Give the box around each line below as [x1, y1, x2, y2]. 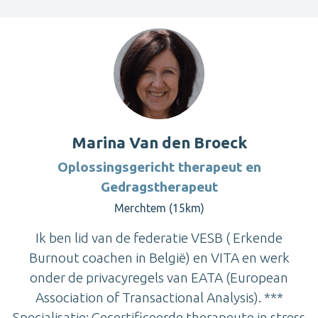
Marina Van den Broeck [71, 133, 247, 151]
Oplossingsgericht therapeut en [57, 158, 261, 175]
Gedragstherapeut [100, 178, 218, 194]
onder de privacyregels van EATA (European [30, 269, 288, 285]
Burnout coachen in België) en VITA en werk [28, 249, 290, 265]
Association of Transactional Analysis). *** [35, 289, 283, 305]
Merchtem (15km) [114, 201, 204, 214]
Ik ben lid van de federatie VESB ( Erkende [35, 229, 283, 246]
